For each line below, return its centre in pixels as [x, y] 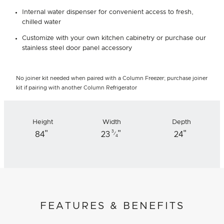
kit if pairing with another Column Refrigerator [76, 87]
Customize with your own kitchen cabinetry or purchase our [114, 38]
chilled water [41, 22]
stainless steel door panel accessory [77, 48]
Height [42, 122]
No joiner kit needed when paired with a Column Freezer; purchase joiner [112, 78]
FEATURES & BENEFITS [112, 206]
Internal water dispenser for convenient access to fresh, [108, 12]
